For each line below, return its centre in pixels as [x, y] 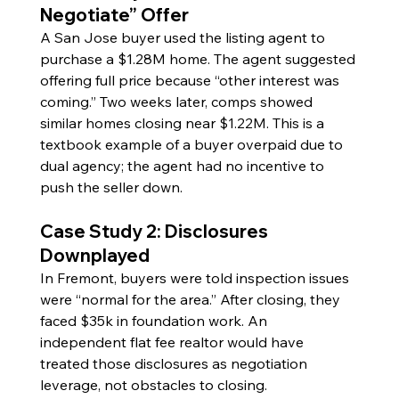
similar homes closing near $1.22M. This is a [183, 122]
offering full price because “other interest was [191, 80]
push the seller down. [111, 187]
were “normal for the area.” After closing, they [191, 299]
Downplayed [94, 255]
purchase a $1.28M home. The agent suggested [199, 58]
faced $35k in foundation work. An [155, 320]
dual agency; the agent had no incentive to [183, 165]
